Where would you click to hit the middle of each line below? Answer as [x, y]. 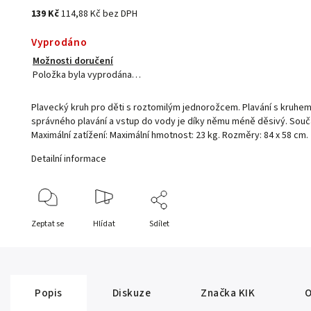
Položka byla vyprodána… [87, 75]
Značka [218, 293]
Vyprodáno [59, 43]
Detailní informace [69, 159]
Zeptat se [48, 224]
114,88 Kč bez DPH [100, 14]
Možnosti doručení [73, 61]
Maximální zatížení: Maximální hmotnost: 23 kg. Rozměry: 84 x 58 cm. [170, 136]
